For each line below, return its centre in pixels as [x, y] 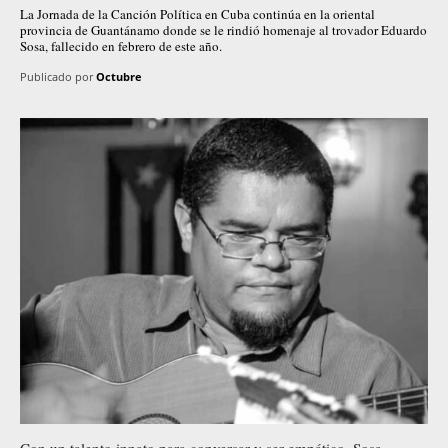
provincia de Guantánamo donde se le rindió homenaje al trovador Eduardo [223, 29]
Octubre [119, 76]
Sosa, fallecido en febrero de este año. [121, 45]
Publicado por [56, 76]
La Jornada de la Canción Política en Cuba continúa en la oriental [197, 13]
